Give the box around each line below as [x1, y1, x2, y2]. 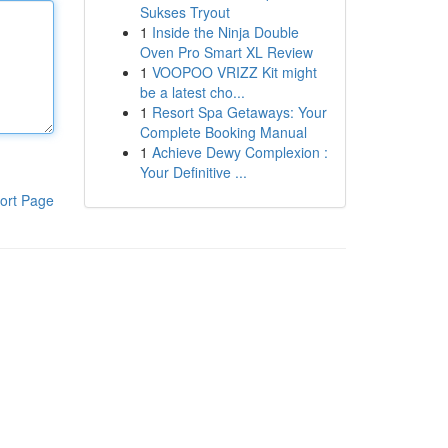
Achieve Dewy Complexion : [151, 142, 328, 162]
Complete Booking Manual [139, 122, 307, 142]
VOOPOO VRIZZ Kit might [151, 62, 317, 82]
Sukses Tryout [139, 2, 230, 22]
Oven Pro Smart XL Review [139, 42, 313, 62]
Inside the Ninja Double [151, 22, 299, 42]
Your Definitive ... [139, 162, 247, 182]
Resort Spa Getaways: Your [151, 102, 327, 122]
